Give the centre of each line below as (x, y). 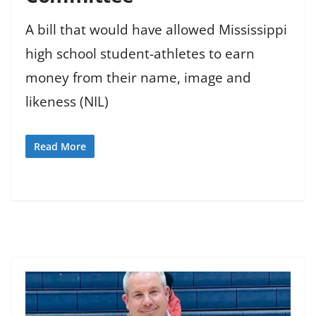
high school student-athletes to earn (140, 53)
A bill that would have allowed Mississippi (156, 29)
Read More (60, 147)
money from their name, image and (138, 77)
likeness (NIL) (67, 101)
